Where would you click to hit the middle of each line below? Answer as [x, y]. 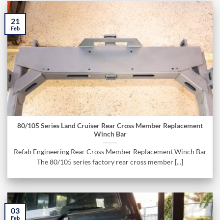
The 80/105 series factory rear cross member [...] [110, 162]
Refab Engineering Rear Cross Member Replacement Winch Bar [110, 152]
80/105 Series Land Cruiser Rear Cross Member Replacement [110, 126]
